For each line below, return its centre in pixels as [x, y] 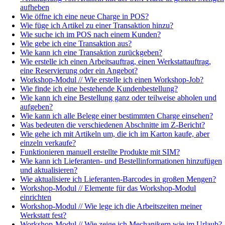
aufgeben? [36, 106]
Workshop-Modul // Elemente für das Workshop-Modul [108, 188]
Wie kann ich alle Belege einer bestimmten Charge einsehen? [117, 116]
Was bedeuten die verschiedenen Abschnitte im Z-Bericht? [113, 125]
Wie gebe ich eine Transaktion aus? [76, 43]
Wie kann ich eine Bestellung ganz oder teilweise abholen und [118, 97]
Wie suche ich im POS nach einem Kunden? [90, 34]
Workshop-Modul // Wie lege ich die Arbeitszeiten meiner [111, 206]
